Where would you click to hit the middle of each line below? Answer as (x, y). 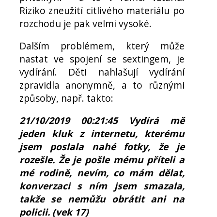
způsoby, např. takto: (66, 98)
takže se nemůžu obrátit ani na (102, 199)
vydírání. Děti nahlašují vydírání (102, 72)
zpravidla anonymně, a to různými (102, 85)
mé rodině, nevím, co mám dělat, (102, 173)
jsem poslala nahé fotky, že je (102, 147)
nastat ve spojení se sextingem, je (102, 59)
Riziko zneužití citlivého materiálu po (102, 10)
